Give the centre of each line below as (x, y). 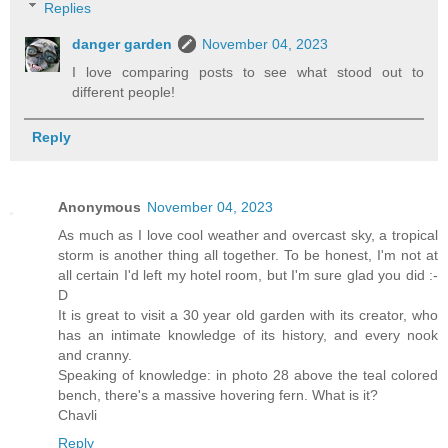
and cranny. (95, 354)
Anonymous (99, 206)
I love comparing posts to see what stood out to (248, 71)
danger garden (122, 43)
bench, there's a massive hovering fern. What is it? (218, 394)
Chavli (77, 414)
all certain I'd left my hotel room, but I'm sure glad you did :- (248, 274)
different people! (124, 91)
